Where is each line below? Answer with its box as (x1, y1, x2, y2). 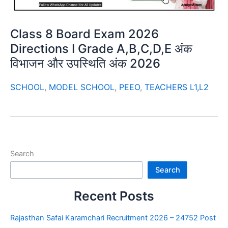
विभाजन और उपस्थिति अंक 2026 (10, 55, 160, 71)
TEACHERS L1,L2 (145, 81, 209, 92)
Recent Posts (74, 188, 154, 204)
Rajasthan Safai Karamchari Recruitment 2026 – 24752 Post (10, 213, 216, 222)
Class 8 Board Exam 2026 (10, 26, 159, 41)
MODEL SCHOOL (49, 81, 115, 92)
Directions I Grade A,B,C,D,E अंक (10, 41, 192, 56)
